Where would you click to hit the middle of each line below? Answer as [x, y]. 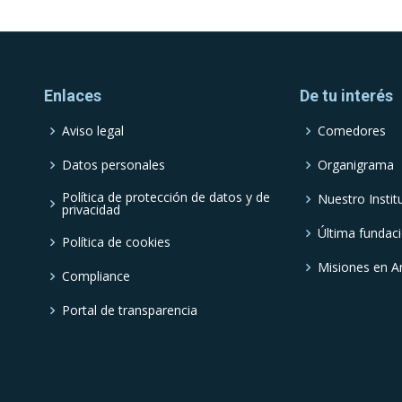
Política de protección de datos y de [166, 197]
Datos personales [114, 164]
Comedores [352, 130]
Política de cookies [116, 241]
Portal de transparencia [130, 310]
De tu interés [346, 95]
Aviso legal [93, 130]
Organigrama [356, 164]
